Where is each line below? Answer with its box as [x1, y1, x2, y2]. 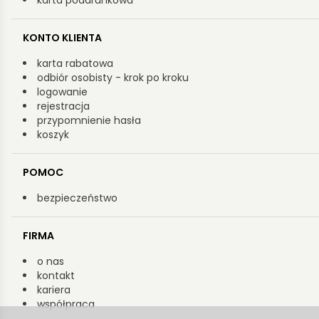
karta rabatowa [37, 56, 113, 71]
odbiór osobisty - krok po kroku [37, 70, 189, 85]
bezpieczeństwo [37, 191, 117, 206]
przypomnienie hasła [37, 113, 141, 128]
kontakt [37, 268, 75, 283]
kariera [37, 283, 70, 298]
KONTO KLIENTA [23, 31, 102, 46]
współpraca [37, 297, 95, 312]
